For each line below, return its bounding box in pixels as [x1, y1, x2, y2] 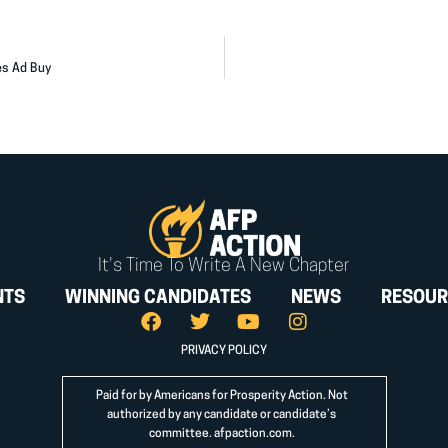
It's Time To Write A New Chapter [98, 257, 350, 277]
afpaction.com [213, 427, 292, 440]
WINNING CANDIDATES [65, 289, 252, 309]
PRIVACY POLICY [181, 345, 267, 358]
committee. [148, 427, 214, 440]
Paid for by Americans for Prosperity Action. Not [95, 389, 348, 402]
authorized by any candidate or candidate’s [107, 408, 336, 421]
